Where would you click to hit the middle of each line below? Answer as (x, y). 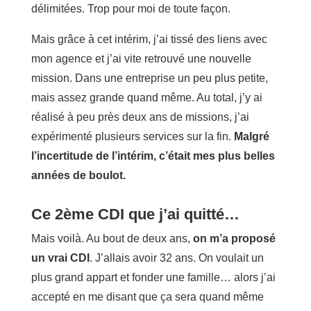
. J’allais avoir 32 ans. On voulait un (176, 258)
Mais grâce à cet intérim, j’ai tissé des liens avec (149, 39)
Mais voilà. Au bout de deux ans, (112, 238)
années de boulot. (78, 175)
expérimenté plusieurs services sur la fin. (132, 136)
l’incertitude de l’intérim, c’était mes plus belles (153, 155)
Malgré (251, 136)
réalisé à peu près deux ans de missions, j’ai (140, 117)
